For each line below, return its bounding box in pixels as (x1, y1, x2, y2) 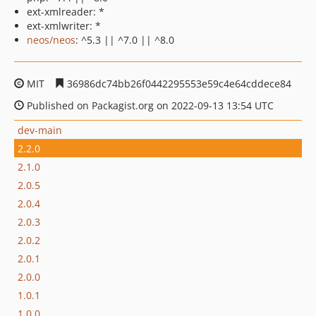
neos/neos (27, 33, 75, 47)
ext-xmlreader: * (27, 5, 104, 18)
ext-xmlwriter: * (27, 19, 101, 32)
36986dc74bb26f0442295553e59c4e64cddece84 (64, 77, 291, 90)
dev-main (18, 123, 62, 137)
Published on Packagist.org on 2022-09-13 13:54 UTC (24, 99, 274, 112)
